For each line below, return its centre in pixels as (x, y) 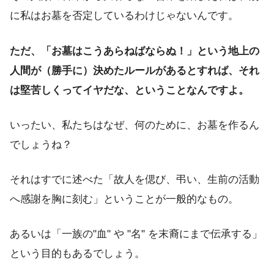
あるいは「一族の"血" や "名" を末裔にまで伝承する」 (136, 234)
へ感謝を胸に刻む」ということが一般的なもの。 (124, 199)
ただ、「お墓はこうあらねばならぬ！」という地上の (135, 51)
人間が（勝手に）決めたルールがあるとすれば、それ (135, 70)
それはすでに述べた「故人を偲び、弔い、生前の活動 (135, 180)
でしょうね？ (41, 144)
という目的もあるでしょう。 (77, 254)
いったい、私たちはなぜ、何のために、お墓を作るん (135, 125)
